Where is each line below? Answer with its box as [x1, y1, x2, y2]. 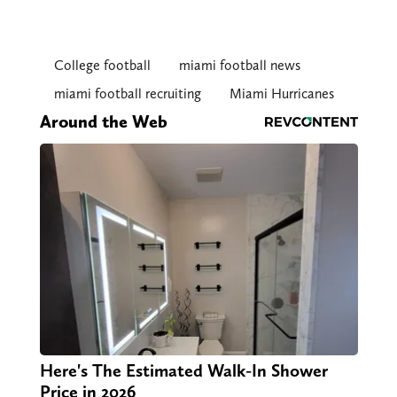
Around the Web [39, 111, 167, 133]
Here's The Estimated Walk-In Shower [39, 360, 328, 382]
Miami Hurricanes [229, 85, 334, 103]
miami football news [178, 57, 300, 74]
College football [53, 57, 151, 74]
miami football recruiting [53, 85, 201, 103]
